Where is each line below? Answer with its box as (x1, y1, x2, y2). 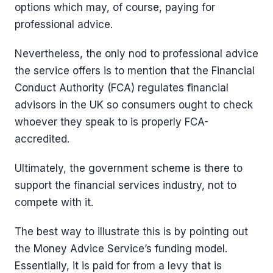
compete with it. (15, 196, 93, 209)
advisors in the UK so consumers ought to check (15, 99, 253, 112)
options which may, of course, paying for (15, 1, 215, 14)
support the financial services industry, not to (15, 179, 236, 192)
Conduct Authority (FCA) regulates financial (15, 82, 229, 94)
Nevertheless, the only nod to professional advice (15, 48, 258, 60)
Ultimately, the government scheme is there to (15, 162, 243, 175)
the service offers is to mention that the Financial (15, 65, 255, 77)
